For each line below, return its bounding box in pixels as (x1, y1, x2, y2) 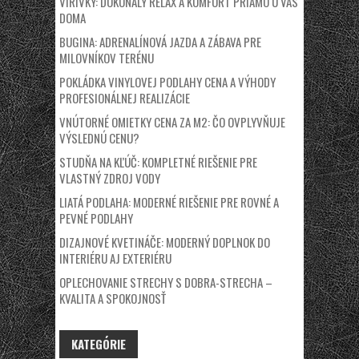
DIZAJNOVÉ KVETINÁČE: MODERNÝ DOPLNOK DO (59, 233, 270, 251)
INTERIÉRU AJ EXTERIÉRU (59, 249, 171, 267)
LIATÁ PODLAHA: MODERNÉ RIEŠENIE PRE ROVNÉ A (59, 193, 279, 211)
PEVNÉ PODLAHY (59, 209, 133, 227)
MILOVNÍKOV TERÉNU (59, 49, 154, 67)
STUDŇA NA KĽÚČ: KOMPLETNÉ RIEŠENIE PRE (59, 153, 257, 171)
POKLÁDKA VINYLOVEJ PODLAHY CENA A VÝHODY (59, 73, 276, 91)
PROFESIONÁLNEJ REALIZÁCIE (59, 89, 190, 107)
